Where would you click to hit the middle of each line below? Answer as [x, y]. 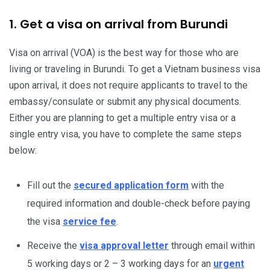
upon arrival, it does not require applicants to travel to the [128, 86]
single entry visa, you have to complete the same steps [125, 134]
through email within [212, 246]
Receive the [53, 246]
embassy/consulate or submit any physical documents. [125, 102]
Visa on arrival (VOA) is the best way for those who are [124, 53]
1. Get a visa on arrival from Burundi [118, 24]
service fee [89, 222]
